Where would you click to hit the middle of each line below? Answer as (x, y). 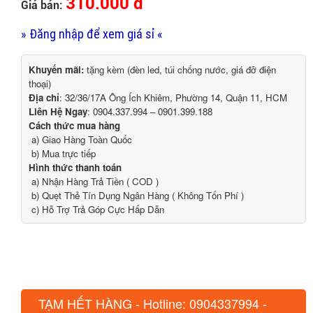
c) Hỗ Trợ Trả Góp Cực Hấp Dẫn (96, 209)
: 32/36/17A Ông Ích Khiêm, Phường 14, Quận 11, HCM (173, 97)
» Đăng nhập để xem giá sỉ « (92, 34)
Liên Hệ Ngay (58, 111)
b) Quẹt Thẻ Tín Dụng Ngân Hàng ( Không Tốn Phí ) (136, 195)
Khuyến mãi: (56, 69)
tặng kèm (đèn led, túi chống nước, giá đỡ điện (180, 69)
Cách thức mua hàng (74, 125)
